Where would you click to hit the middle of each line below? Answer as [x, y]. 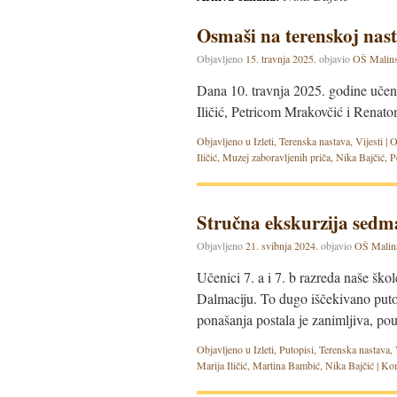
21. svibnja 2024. [282, 245]
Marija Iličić [222, 365]
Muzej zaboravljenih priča [276, 157]
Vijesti [369, 141]
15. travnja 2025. [281, 58]
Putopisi [296, 349]
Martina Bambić [286, 365]
